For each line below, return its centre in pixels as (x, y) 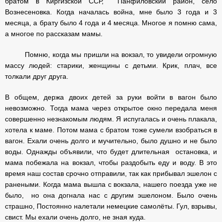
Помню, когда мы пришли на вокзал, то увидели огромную (111, 55)
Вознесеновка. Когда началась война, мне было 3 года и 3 (111, 12)
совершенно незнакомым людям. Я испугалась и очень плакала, (111, 119)
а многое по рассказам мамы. (54, 34)
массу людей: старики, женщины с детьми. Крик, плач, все (111, 65)
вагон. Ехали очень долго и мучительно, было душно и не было (111, 141)
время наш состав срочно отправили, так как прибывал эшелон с (111, 173)
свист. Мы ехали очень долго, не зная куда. (75, 217)
